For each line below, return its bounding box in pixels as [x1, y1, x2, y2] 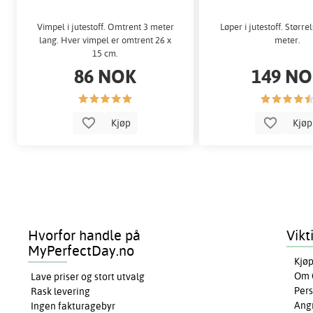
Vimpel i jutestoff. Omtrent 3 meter [36, 20, 174, 32]
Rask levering [31, 285, 91, 298]
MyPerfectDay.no [28, 242, 135, 260]
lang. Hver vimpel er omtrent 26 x [39, 34, 172, 45]
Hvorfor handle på [28, 226, 141, 245]
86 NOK [74, 63, 137, 88]
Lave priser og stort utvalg [31, 270, 145, 284]
